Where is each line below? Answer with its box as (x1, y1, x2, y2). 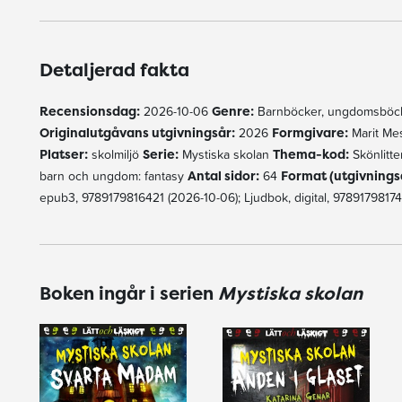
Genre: (211, 102, 254, 119)
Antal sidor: (187, 167, 259, 184)
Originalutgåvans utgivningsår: (39, 124, 235, 141)
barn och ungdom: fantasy (39, 167, 188, 185)
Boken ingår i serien (39, 281, 218, 305)
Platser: (39, 145, 88, 162)
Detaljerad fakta (39, 57, 189, 82)
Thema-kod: (272, 145, 349, 162)
